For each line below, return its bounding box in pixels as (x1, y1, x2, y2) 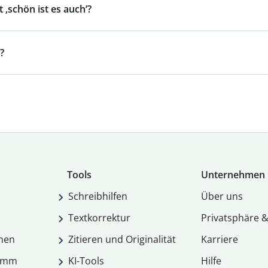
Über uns (200, 190, 243, 203)
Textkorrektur (68, 211, 131, 225)
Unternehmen (200, 168, 265, 182)
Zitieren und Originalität (68, 233, 176, 246)
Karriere (200, 233, 238, 246)
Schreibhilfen (68, 190, 128, 203)
